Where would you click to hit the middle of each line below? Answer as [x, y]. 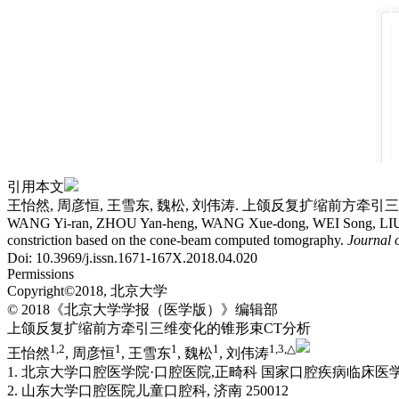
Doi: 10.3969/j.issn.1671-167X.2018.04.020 [132, 258]
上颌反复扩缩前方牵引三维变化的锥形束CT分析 [159, 328]
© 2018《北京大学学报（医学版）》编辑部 [142, 309]
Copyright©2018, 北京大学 [87, 291]
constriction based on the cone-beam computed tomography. [177, 240]
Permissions [41, 274]
